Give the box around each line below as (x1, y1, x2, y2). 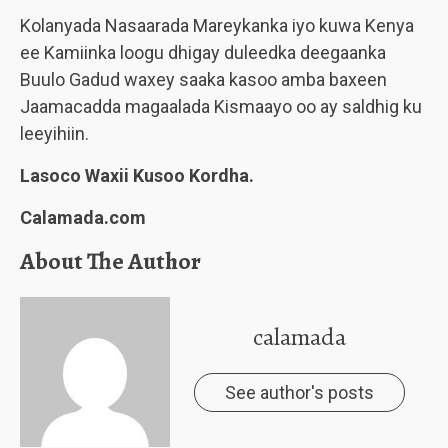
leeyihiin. (20, 123, 89, 144)
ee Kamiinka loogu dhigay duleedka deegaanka (20, 42, 386, 63)
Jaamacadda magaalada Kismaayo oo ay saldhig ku (20, 96, 422, 117)
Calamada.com (20, 207, 146, 228)
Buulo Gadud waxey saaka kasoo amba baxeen (20, 69, 387, 90)
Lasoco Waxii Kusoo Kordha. (20, 165, 254, 186)
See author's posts (224, 382, 374, 403)
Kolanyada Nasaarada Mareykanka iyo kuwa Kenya (20, 15, 414, 36)
